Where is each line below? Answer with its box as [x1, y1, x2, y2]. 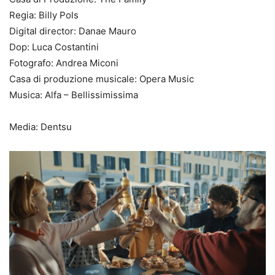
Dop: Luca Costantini [9, 41, 99, 53]
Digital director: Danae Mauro [9, 25, 136, 37]
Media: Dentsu [9, 121, 72, 133]
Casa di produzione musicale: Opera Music [9, 73, 194, 85]
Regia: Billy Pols [9, 9, 79, 21]
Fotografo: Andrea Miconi [9, 57, 118, 69]
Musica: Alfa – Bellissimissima [9, 89, 138, 101]
